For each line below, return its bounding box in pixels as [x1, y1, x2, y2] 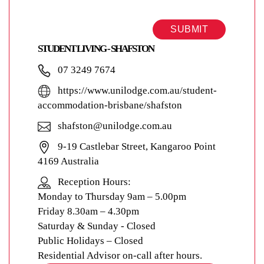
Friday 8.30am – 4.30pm [38, 206, 139, 217]
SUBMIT [170, 24, 208, 34]
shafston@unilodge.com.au [55, 120, 172, 132]
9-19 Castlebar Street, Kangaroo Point [58, 141, 216, 153]
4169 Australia [38, 156, 99, 167]
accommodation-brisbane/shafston [38, 100, 182, 111]
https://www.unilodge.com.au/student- [55, 84, 217, 96]
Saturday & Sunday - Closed [38, 220, 156, 232]
